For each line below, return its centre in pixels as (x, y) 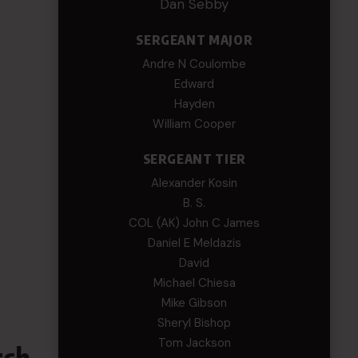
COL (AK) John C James (195, 223)
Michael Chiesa (194, 283)
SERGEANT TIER (194, 159)
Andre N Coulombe (195, 64)
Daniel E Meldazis (194, 243)
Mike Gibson (195, 303)
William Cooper (195, 124)
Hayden (194, 104)
